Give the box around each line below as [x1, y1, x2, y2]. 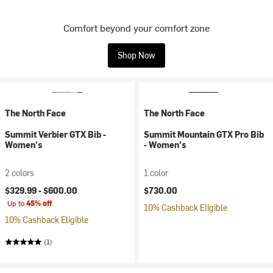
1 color [144, 167, 168, 179]
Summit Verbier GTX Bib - [5, 129, 106, 140]
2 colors [5, 167, 34, 179]
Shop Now [118, 49, 155, 61]
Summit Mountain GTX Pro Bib [144, 129, 264, 140]
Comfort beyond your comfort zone [63, 21, 210, 34]
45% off [26, 198, 52, 208]
